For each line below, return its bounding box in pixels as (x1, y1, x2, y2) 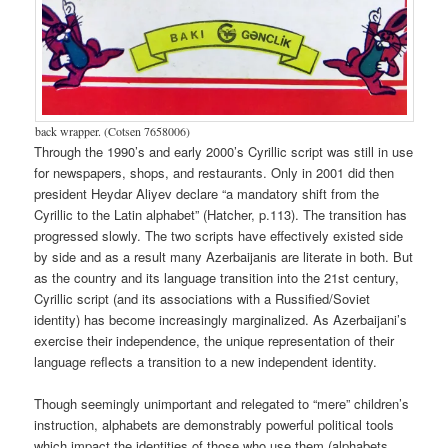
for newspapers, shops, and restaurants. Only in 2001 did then (34, 163, 395, 183)
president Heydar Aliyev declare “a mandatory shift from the (34, 184, 380, 204)
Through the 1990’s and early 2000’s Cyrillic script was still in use (34, 142, 414, 162)
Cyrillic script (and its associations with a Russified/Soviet (34, 289, 371, 309)
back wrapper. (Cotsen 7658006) (34, 123, 190, 140)
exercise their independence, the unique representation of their (34, 331, 395, 351)
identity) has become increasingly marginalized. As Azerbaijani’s (34, 310, 408, 330)
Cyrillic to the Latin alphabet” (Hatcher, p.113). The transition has (34, 205, 408, 225)
